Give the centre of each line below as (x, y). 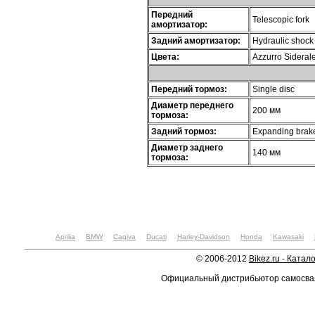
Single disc (274, 89)
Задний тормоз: (184, 131)
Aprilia (65, 237)
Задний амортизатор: (196, 40)
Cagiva (124, 237)
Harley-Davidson (204, 237)
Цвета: (165, 57)
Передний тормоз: (189, 89)
